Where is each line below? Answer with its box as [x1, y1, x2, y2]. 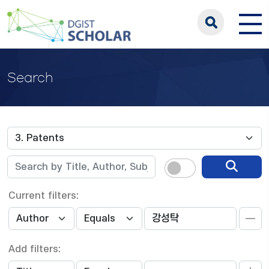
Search [7, 71, 53, 83]
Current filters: [8, 190, 79, 201]
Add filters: [8, 244, 61, 255]
